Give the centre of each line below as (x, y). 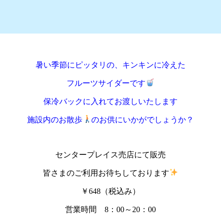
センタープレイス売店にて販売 (110, 154)
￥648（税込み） (110, 191)
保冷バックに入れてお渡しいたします (110, 101)
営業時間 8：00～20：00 (110, 209)
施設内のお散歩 (55, 119)
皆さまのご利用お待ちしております (106, 173)
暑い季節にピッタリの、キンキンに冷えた (110, 65)
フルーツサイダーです (106, 83)
